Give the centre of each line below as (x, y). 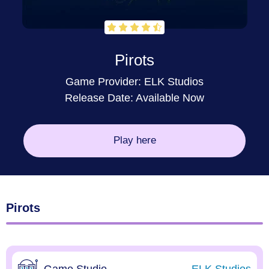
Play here (134, 140)
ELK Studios (174, 81)
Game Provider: (105, 81)
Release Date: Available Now (134, 98)
